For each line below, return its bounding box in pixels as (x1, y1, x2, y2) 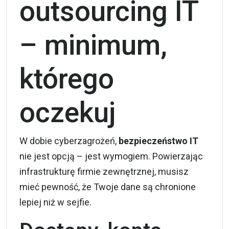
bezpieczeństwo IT (119, 135, 198, 146)
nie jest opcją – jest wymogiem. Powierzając (19, 150, 203, 162)
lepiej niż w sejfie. (19, 196, 91, 208)
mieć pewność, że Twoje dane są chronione (19, 181, 196, 192)
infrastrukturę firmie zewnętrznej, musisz (19, 166, 189, 177)
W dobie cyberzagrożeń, (19, 135, 119, 146)
